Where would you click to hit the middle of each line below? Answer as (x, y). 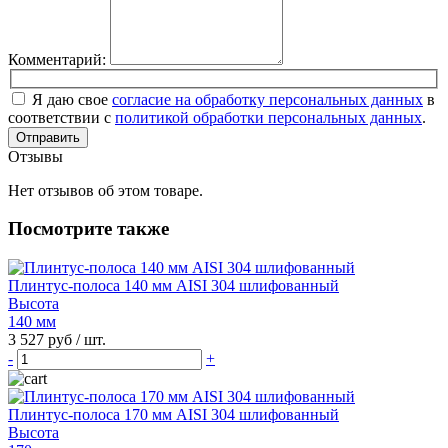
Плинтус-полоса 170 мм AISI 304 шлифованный (173, 415)
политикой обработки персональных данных (268, 117)
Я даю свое (72, 99)
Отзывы (35, 156)
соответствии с (61, 117)
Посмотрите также (88, 229)
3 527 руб (42, 340)
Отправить (48, 137)
